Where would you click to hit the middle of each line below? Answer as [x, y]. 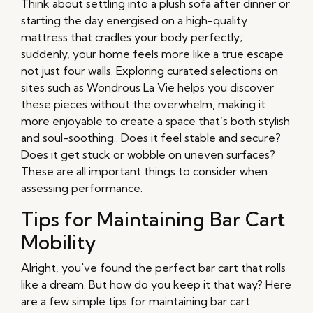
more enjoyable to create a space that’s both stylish [155, 121]
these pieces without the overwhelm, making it [143, 104]
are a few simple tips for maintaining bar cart [136, 301]
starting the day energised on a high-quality [134, 21]
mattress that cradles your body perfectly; [132, 37]
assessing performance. [82, 188]
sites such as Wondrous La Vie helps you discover [147, 88]
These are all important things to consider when [144, 172]
